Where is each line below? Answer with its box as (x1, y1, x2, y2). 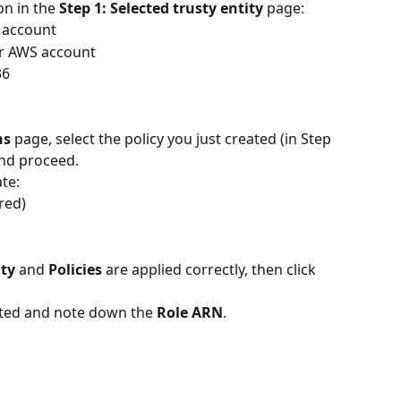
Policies (48, 259, 102, 279)
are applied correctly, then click (102, 259, 320, 279)
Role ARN (157, 302, 223, 322)
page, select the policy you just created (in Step (11, 129, 335, 149)
